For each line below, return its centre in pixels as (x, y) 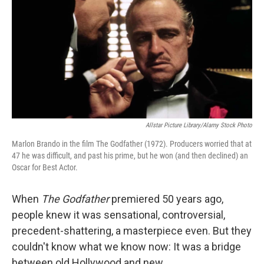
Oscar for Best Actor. (45, 167)
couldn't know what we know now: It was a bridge (126, 246)
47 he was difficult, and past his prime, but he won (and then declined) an (130, 155)
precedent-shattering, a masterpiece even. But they (132, 230)
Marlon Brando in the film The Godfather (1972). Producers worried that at (132, 143)
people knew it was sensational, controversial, (118, 214)
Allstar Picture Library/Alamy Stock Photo (199, 125)
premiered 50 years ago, (166, 199)
